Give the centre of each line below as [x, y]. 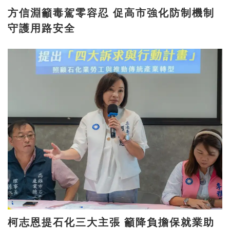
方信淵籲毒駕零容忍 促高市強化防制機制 [60, 13]
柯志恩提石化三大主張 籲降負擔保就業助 [66, 223]
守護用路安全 [42, 28]
